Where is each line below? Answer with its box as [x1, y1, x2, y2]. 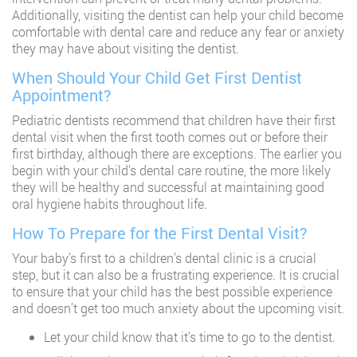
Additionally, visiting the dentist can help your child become [12, 6, 343, 24]
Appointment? [12, 84, 112, 106]
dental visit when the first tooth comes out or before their [12, 128, 328, 146]
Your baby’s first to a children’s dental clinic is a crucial [12, 249, 316, 267]
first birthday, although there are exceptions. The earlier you [12, 145, 342, 163]
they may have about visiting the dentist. [12, 40, 239, 57]
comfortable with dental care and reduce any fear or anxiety [12, 23, 344, 41]
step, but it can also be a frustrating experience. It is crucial [12, 266, 339, 284]
